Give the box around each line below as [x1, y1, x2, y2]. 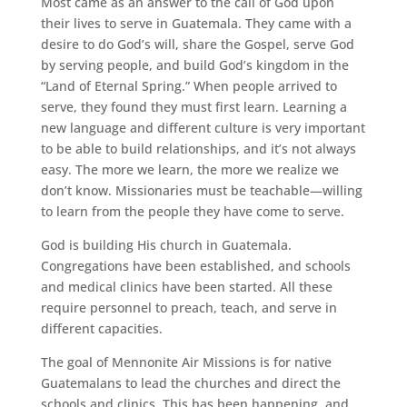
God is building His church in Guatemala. [40, 235, 292, 253]
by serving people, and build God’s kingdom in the [40, 55, 349, 74]
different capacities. [40, 319, 163, 337]
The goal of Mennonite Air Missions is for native [40, 352, 332, 371]
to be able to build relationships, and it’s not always [40, 139, 356, 157]
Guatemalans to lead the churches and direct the [40, 373, 341, 392]
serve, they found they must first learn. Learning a [40, 97, 347, 115]
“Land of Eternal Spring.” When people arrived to [40, 76, 337, 94]
